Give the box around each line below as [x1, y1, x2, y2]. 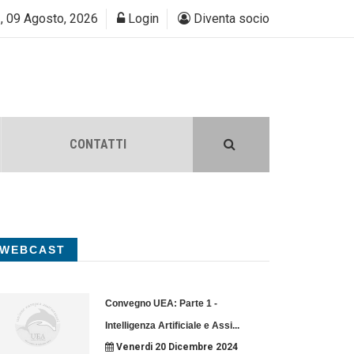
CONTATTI [70, 137, 126, 152]
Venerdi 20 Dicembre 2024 [113, 341, 238, 352]
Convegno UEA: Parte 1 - [104, 298, 217, 309]
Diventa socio [190, 11, 269, 26]
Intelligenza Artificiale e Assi [104, 320, 232, 331]
